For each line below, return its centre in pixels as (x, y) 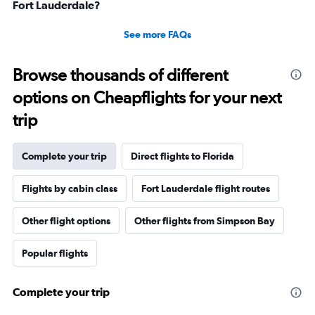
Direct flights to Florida (182, 156)
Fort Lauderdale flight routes (206, 188)
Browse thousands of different (120, 75)
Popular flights (55, 253)
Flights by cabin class (70, 188)
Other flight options (66, 221)
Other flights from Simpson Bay (205, 221)
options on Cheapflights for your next (147, 97)
